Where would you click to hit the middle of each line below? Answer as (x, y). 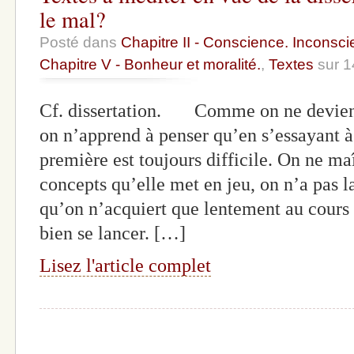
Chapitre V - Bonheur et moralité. (150, 65)
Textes (291, 65)
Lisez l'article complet (125, 265)
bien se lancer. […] (113, 233)
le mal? (73, 19)
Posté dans (80, 43)
